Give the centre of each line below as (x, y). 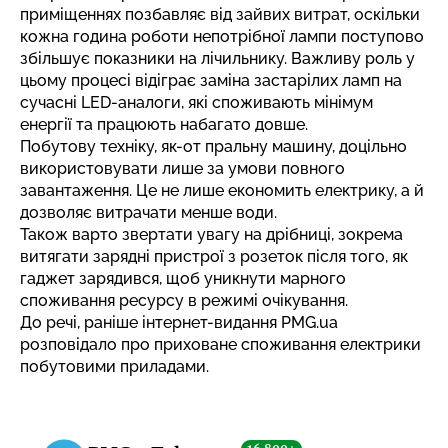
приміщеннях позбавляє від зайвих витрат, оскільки (220, 14)
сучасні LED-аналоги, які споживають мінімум (196, 102)
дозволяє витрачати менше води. (148, 212)
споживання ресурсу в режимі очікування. (184, 300)
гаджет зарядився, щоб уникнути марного (183, 278)
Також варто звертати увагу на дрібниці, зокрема (211, 234)
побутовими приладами (113, 366)
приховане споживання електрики (287, 344)
